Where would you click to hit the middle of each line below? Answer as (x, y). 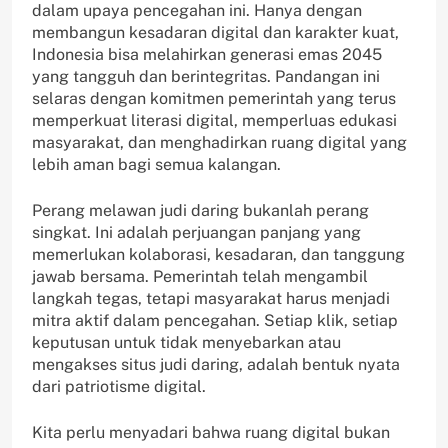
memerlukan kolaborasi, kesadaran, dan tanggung (218, 255)
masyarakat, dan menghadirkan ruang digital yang (219, 143)
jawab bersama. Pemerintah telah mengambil (200, 277)
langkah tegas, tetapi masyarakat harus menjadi (211, 299)
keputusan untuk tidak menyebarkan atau (186, 343)
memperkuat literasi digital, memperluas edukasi (214, 121)
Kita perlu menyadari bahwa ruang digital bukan (211, 433)
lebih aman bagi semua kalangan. (156, 165)
